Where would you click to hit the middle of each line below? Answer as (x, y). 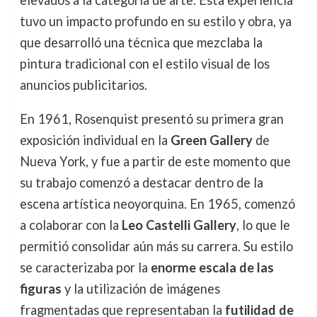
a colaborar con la (70, 225)
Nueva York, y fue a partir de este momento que (155, 162)
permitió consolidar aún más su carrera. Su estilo (156, 247)
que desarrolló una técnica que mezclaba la (141, 43)
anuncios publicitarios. (83, 85)
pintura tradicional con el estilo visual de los (144, 64)
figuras (40, 289)
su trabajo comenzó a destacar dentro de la (141, 183)
